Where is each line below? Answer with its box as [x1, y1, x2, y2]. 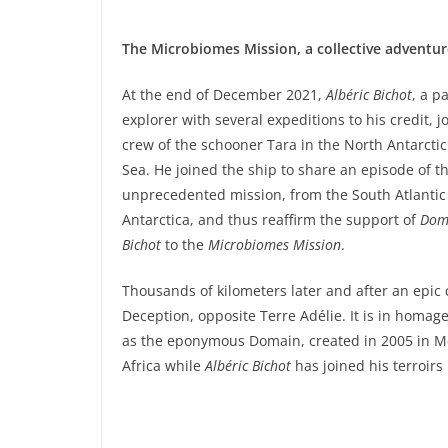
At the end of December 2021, [122, 85, 326, 105]
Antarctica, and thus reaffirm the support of [122, 210, 420, 230]
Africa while [122, 356, 205, 376]
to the [161, 235, 208, 255]
